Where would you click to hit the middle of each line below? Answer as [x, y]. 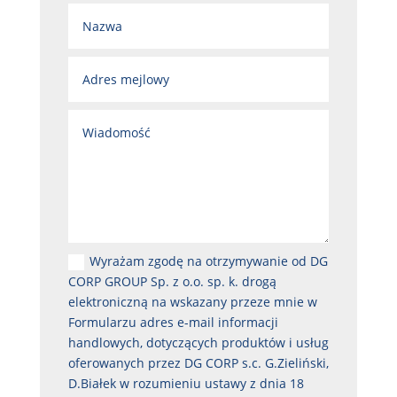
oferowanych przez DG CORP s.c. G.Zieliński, [199, 363]
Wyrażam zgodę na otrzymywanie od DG [209, 261]
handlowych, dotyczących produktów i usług [199, 343]
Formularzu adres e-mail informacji [174, 323]
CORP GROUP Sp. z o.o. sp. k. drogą [173, 282]
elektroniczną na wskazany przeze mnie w [193, 302]
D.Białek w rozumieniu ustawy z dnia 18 [187, 384]
